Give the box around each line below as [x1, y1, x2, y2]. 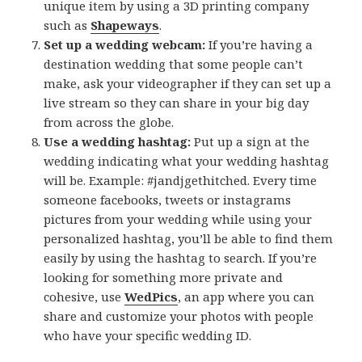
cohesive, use [44, 288, 125, 305]
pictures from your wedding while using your [44, 211, 313, 228]
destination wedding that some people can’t [44, 56, 304, 73]
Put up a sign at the [191, 133, 310, 150]
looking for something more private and [44, 269, 284, 286]
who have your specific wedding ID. [44, 327, 252, 344]
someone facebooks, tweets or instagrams [44, 192, 292, 208]
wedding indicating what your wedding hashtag [44, 153, 330, 170]
